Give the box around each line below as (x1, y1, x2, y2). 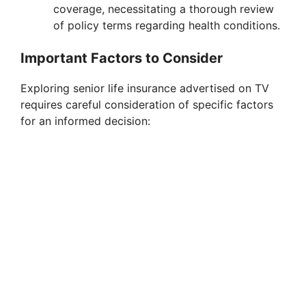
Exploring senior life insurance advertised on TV (20, 81, 269, 96)
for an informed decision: (20, 114, 150, 128)
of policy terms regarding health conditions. (53, 18, 280, 33)
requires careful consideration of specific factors (20, 98, 273, 112)
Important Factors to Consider (20, 50, 223, 67)
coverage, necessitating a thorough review (53, 2, 274, 16)
